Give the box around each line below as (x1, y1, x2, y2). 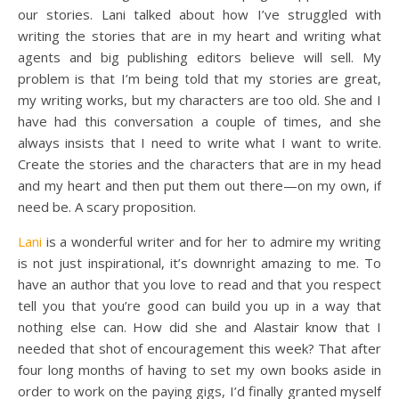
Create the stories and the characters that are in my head (18, 155, 381, 173)
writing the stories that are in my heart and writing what (18, 27, 381, 45)
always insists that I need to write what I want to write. (18, 134, 381, 151)
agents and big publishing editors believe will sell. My (18, 48, 381, 66)
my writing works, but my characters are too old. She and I (18, 91, 381, 109)
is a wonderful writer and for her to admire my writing (45, 232, 382, 250)
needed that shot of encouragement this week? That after (18, 339, 381, 357)
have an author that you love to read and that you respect (18, 275, 381, 293)
